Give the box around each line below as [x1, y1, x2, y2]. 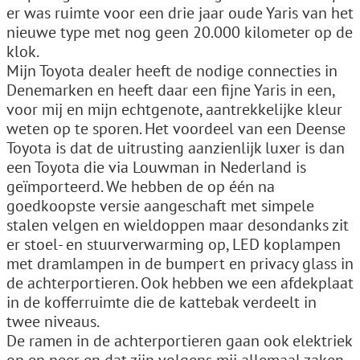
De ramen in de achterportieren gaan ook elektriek [6, 330, 352, 351]
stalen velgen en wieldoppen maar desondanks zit [6, 215, 349, 235]
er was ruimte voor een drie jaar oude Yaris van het [6, 2, 354, 23]
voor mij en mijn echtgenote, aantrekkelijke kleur [6, 99, 342, 120]
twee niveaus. [6, 311, 100, 332]
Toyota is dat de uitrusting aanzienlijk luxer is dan [6, 137, 345, 158]
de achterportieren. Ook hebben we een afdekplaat [6, 272, 354, 293]
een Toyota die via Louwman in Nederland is [6, 157, 306, 178]
